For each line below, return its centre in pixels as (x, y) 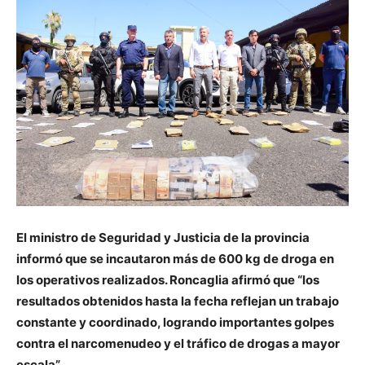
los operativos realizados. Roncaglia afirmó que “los (168, 280)
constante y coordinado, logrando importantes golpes (175, 323)
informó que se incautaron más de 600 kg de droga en (175, 259)
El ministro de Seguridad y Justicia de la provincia (163, 238)
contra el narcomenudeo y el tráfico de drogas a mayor (178, 344)
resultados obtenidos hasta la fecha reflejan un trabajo (178, 301)
